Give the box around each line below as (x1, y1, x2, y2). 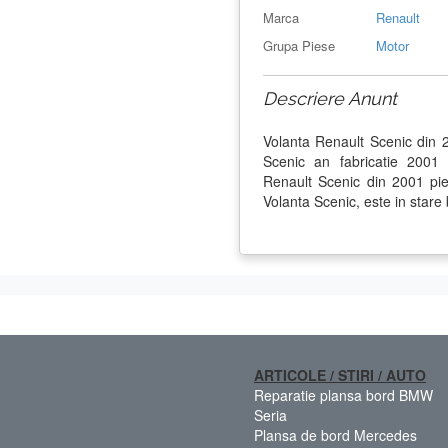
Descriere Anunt (263, 87, 397, 109)
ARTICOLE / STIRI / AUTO (254, 364, 426, 385)
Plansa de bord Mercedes (254, 424, 417, 445)
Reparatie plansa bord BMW (254, 384, 433, 405)
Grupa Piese (263, 35, 335, 55)
